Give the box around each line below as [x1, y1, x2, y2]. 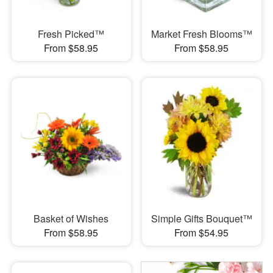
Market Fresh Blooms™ [151, 26, 252, 41]
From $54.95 [174, 225, 229, 239]
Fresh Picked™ [38, 26, 105, 41]
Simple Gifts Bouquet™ [151, 211, 252, 225]
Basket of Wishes [34, 211, 109, 225]
